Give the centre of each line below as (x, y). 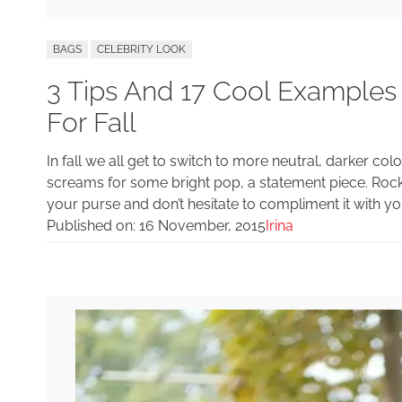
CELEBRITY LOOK (141, 49)
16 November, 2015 (202, 226)
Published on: (93, 226)
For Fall (92, 123)
